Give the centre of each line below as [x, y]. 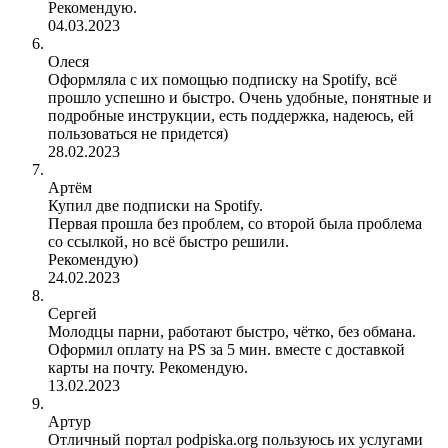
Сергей [72, 313]
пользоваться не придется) [138, 133]
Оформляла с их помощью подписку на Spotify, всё [222, 79]
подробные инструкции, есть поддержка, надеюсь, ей [231, 115]
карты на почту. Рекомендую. [148, 367]
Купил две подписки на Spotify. [155, 205]
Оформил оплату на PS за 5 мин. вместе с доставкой [226, 349]
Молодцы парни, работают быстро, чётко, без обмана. [232, 331]
